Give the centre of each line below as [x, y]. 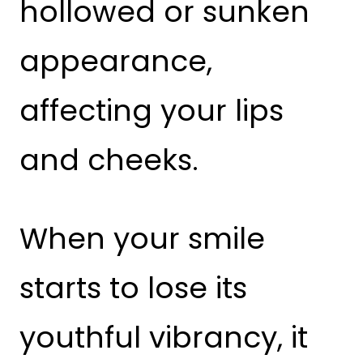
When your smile [142, 239]
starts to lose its [133, 288]
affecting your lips [152, 111]
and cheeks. [109, 160]
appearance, [116, 62]
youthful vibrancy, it [164, 338]
